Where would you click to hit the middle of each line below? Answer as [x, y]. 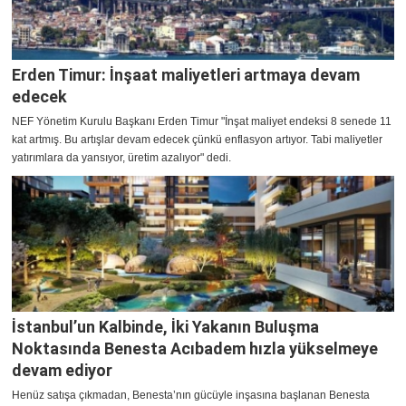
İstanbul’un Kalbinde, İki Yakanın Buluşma [165, 327]
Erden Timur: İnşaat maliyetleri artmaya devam [186, 75]
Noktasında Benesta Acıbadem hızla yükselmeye [195, 349]
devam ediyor [62, 371]
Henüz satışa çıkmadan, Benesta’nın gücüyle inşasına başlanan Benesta [191, 396]
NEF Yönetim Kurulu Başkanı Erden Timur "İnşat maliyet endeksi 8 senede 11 [202, 122]
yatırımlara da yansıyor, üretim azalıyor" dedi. [121, 158]
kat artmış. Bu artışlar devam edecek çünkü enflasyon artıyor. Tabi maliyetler [197, 140]
